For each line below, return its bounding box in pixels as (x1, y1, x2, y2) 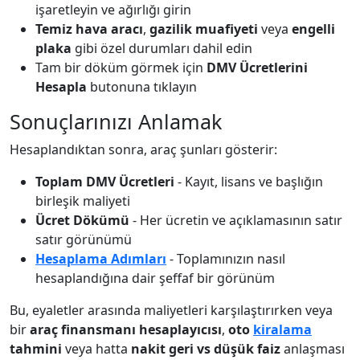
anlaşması (280, 340, 345, 358)
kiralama (253, 321, 312, 338)
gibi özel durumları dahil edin (72, 39, 252, 57)
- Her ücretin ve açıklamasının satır (129, 211, 342, 229)
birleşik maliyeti (35, 192, 130, 210)
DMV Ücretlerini (207, 59, 308, 76)
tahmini (10, 340, 62, 358)
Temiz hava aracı (35, 20, 143, 38)
